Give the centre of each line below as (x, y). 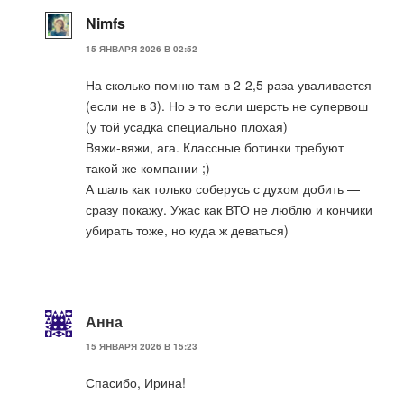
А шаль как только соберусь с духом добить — (223, 188)
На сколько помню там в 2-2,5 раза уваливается (229, 84)
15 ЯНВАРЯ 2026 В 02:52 (142, 48)
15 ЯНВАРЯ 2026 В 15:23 (142, 347)
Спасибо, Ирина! (136, 383)
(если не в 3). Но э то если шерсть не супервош (227, 105)
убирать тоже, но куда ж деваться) (187, 230)
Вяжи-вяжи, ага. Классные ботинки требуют (215, 147)
